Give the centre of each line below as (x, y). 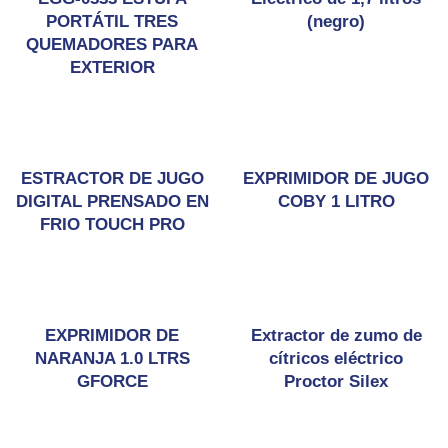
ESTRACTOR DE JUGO (112, 178)
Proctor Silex (336, 381)
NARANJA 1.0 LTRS (112, 358)
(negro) (336, 21)
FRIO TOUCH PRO (112, 224)
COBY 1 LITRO (336, 201)
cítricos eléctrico (336, 358)
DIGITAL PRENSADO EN (112, 201)
